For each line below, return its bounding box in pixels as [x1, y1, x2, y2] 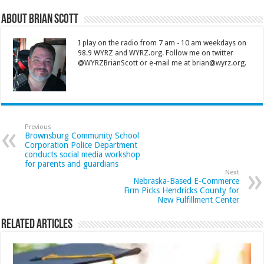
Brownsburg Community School [25, 130, 140, 140]
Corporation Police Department [25, 140, 138, 150]
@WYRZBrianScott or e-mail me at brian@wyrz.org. [78, 58, 247, 67]
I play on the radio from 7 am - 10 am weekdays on [78, 38, 247, 47]
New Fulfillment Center [157, 194, 239, 204]
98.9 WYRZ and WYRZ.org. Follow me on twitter [78, 48, 234, 57]
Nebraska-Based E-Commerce [133, 176, 239, 186]
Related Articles [1, 217, 73, 232]
